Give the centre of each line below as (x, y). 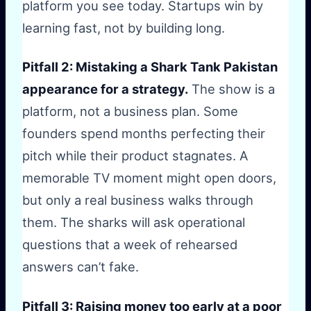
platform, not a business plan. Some (130, 111)
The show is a (232, 89)
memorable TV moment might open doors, (149, 178)
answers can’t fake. (81, 267)
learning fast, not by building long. (124, 27)
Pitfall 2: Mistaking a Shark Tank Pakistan (150, 67)
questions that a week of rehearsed (130, 245)
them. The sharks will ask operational (134, 222)
